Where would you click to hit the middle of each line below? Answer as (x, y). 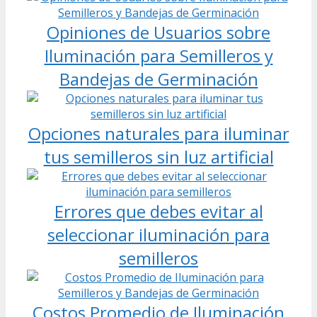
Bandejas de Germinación (158, 79)
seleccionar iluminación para (158, 234)
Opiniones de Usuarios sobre (158, 32)
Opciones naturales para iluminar (158, 133)
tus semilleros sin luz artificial (158, 156)
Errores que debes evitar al (158, 211)
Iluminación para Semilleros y (158, 55)
